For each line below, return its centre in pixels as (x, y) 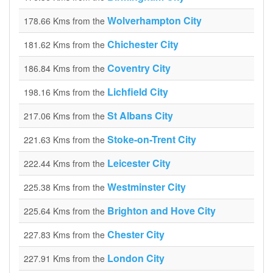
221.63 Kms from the (66, 140)
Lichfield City (138, 92)
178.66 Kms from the (66, 21)
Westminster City (147, 187)
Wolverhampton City (154, 20)
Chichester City (143, 44)
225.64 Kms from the (66, 211)
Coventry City (139, 68)
